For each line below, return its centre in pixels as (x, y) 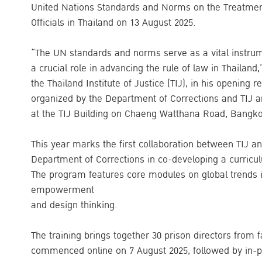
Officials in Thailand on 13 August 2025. (113, 23)
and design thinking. (74, 206)
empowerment (63, 190)
